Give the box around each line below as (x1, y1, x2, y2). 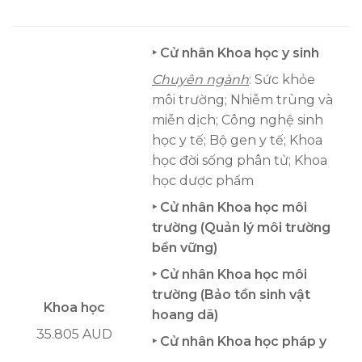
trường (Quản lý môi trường (152, 220, 330, 236)
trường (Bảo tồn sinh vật (152, 287, 310, 303)
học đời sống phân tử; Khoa (152, 153, 327, 169)
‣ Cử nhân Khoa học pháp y (152, 334, 326, 350)
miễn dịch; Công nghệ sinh (152, 112, 323, 128)
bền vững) (152, 240, 217, 256)
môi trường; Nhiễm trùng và (152, 92, 333, 108)
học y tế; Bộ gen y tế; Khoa (152, 133, 322, 149)
